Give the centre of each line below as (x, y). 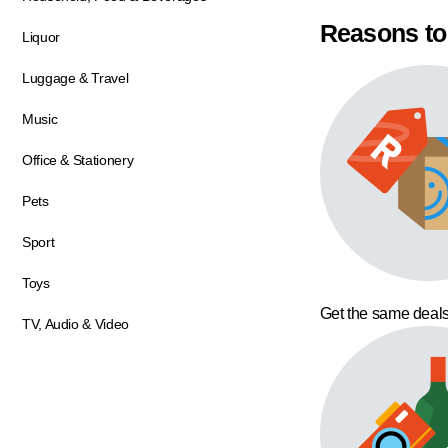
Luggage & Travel (75, 78)
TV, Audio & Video (75, 324)
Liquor (41, 37)
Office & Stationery (78, 160)
